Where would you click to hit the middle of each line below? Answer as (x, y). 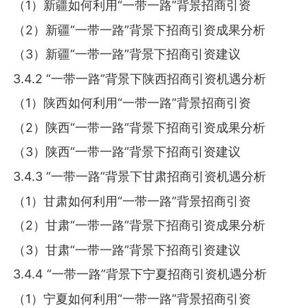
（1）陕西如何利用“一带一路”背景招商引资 (132, 103)
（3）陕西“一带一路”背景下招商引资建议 (127, 152)
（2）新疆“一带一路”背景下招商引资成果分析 (140, 30)
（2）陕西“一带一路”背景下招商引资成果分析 (140, 127)
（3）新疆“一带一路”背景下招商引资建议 (127, 54)
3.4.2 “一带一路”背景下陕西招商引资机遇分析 (140, 78)
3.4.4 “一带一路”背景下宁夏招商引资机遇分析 (140, 274)
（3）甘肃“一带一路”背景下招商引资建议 (127, 250)
